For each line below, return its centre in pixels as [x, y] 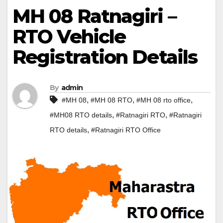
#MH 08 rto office [164, 100]
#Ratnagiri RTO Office [126, 130]
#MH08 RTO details [81, 115]
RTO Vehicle [69, 37]
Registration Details [105, 57]
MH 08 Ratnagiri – [94, 16]
